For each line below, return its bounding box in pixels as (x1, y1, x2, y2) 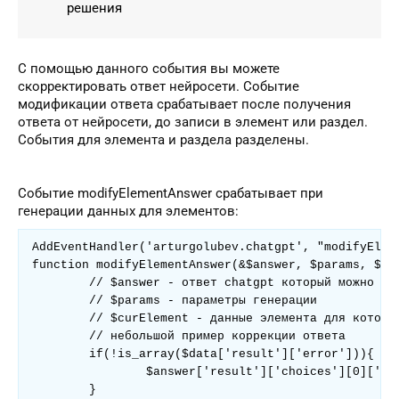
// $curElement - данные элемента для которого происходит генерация (32, 312, 89, 325)
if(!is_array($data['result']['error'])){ (32, 347, 89, 361)
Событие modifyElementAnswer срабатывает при (18, 185, 323, 201)
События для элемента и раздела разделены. (18, 132, 309, 148)
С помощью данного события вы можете (18, 61, 280, 77)
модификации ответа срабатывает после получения (18, 96, 351, 112)
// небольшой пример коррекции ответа (32, 330, 89, 343)
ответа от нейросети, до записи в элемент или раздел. (18, 114, 368, 130)
